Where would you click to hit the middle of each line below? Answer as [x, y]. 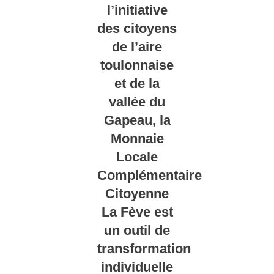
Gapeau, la [137, 120]
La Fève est [137, 212]
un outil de [137, 230]
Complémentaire [150, 175]
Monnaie [137, 139]
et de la [137, 83]
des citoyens [137, 28]
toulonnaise [137, 65]
